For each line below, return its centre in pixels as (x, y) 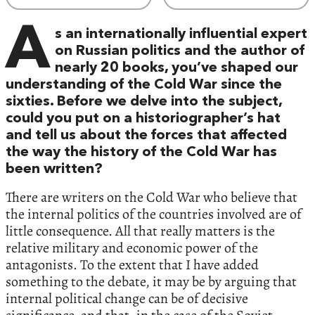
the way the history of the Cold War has (141, 153)
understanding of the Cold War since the (144, 85)
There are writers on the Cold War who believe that (152, 198)
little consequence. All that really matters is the (140, 231)
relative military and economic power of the (132, 248)
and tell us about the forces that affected (146, 136)
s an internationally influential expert (181, 35)
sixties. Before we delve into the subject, (144, 102)
